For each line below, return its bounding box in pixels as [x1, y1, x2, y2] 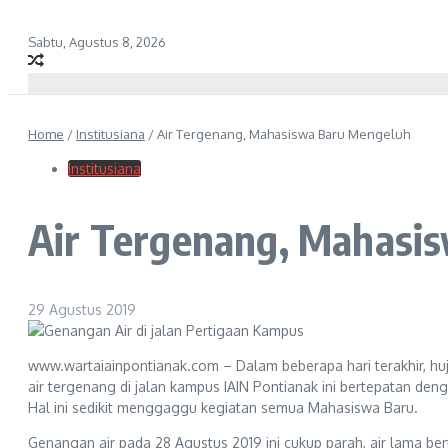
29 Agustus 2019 [28, 300, 136, 318]
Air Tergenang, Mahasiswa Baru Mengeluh [157, 126, 410, 142]
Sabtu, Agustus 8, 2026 [28, 34, 166, 50]
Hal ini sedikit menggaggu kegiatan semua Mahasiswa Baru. [28, 398, 418, 416]
